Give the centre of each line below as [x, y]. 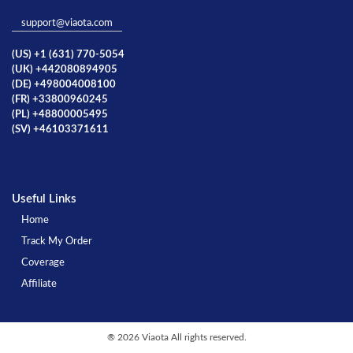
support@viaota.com [67, 23]
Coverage [43, 262]
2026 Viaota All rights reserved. [182, 337]
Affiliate [39, 284]
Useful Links [44, 199]
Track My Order [57, 241]
